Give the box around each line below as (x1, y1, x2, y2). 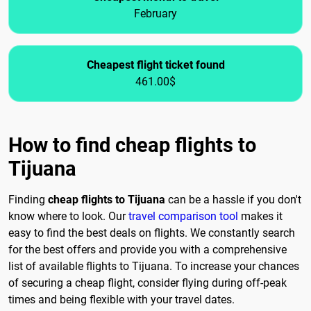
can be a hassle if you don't (165, 193, 301, 207)
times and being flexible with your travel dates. (8, 293, 235, 307)
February (134, 7, 177, 21)
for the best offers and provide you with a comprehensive (8, 243, 287, 257)
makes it (238, 210, 283, 224)
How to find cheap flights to (8, 133, 256, 158)
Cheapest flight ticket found (86, 58, 225, 72)
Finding (8, 193, 48, 207)
